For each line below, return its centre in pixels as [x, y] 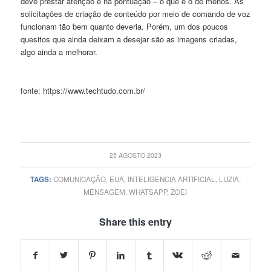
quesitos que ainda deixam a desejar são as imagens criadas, [129, 39]
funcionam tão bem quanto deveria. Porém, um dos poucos [124, 26]
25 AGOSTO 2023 [135, 155]
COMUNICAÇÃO [79, 179]
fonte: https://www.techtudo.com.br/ [83, 90]
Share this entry [135, 221]
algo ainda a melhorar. [59, 51]
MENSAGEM [105, 191]
